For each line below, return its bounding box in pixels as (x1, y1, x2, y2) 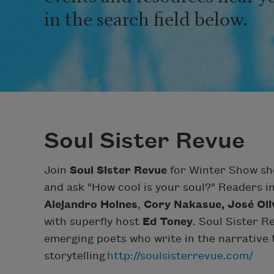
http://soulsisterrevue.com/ (107, 250, 253, 262)
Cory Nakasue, (144, 198, 228, 210)
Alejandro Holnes (44, 198, 138, 210)
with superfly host (44, 215, 143, 228)
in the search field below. (44, 3, 248, 31)
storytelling (44, 250, 107, 262)
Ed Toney (143, 215, 193, 228)
